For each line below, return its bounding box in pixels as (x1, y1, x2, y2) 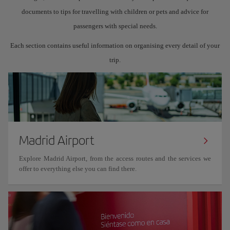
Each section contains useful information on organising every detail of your (10, 42, 220, 49)
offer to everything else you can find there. (19, 165, 137, 172)
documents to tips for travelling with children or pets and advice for (22, 8, 208, 15)
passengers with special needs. (73, 22, 157, 30)
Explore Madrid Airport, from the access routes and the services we (19, 155, 211, 162)
